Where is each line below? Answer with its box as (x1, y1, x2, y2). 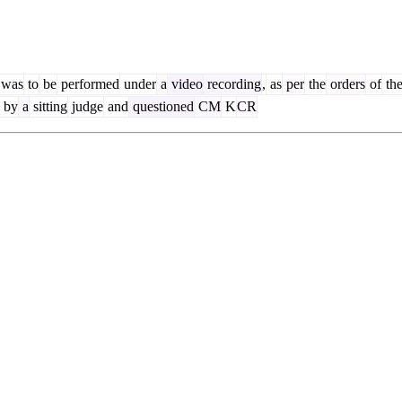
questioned (129, 98, 194, 114)
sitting (30, 98, 67, 114)
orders (327, 75, 365, 92)
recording (204, 75, 261, 92)
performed (57, 75, 119, 92)
